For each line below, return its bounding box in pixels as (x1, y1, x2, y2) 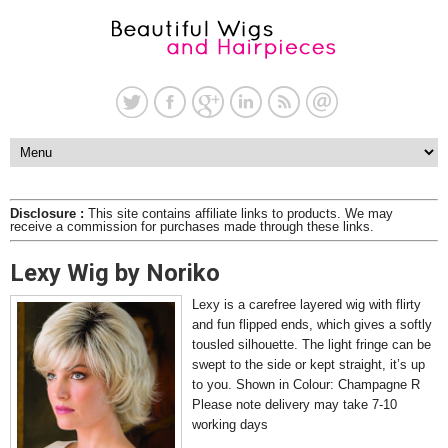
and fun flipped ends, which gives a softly (192, 317, 432, 332)
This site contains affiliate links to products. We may (84, 206, 393, 221)
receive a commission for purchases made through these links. (10, 219, 374, 234)
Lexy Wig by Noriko (10, 259, 220, 287)
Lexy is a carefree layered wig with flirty (192, 297, 421, 312)
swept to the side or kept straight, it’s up (192, 357, 425, 372)
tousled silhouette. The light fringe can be (192, 337, 431, 352)
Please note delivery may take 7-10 (192, 397, 397, 412)
